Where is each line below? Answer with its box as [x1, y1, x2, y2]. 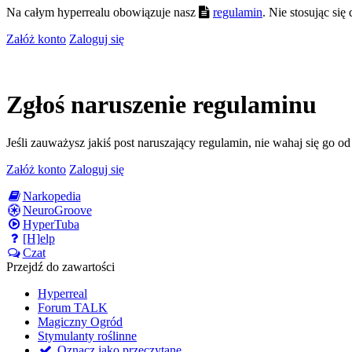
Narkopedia [22, 189, 81, 203]
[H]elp [22, 232, 55, 246]
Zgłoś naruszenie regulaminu [6, 90, 317, 119]
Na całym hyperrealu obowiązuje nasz [6, 5, 199, 20]
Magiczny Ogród [38, 315, 123, 329]
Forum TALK [38, 301, 108, 315]
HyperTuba [22, 218, 79, 232]
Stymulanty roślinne [38, 329, 137, 343]
